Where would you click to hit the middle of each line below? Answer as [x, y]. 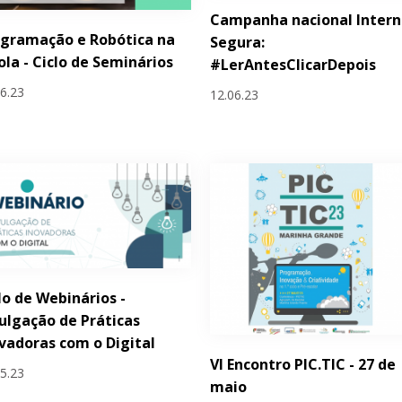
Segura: [238, 43]
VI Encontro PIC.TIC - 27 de [303, 364]
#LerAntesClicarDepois [293, 65]
